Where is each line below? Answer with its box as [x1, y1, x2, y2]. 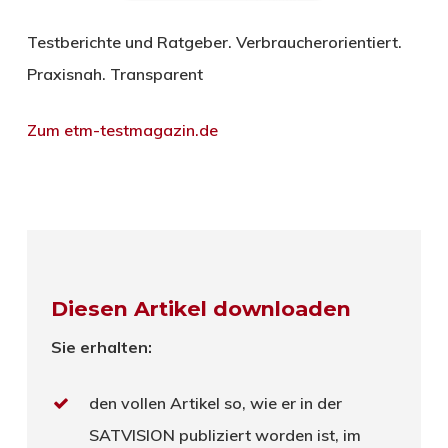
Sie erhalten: [51, 337, 153, 358]
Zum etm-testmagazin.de [26, 120, 218, 141]
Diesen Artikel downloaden [51, 296, 352, 322]
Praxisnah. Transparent [26, 64, 203, 85]
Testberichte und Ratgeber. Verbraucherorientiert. [26, 32, 402, 53]
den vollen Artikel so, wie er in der [89, 393, 343, 414]
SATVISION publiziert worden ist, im [89, 425, 362, 446]
